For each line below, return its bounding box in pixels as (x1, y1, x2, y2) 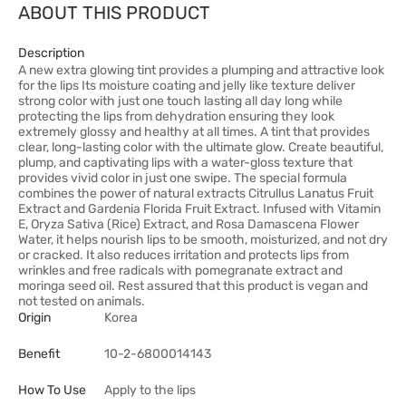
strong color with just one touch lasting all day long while (18, 93, 343, 109)
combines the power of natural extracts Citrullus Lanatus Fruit (18, 186, 373, 201)
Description (18, 45, 84, 61)
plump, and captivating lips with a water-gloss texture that (18, 155, 353, 170)
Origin (18, 310, 51, 325)
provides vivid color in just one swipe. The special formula (18, 170, 347, 186)
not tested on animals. (18, 294, 145, 309)
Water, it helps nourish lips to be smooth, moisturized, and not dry (18, 232, 388, 247)
